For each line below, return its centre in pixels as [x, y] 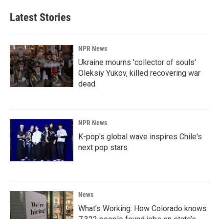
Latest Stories [40, 17]
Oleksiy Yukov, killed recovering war [139, 73]
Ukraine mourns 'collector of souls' [137, 62]
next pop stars [103, 147]
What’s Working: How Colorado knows [142, 208]
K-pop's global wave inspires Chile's [140, 137]
